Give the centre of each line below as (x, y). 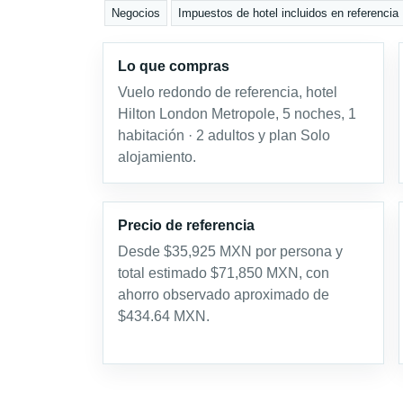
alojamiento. (157, 157)
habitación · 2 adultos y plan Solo (224, 135)
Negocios (136, 13)
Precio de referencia (186, 225)
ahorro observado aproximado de (224, 295)
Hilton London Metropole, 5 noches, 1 (237, 114)
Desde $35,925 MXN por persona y (230, 251)
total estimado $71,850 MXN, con (224, 273)
